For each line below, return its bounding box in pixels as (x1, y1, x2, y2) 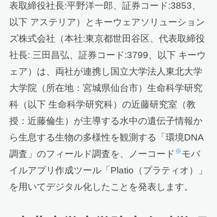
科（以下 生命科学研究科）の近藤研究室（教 (9, 99, 196, 110)
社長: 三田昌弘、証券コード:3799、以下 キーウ (9, 50, 206, 61)
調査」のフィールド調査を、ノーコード (9, 149, 175, 159)
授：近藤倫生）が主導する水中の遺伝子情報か (9, 116, 203, 126)
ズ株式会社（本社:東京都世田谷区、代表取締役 (9, 33, 205, 44)
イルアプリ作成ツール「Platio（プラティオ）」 (9, 165, 208, 176)
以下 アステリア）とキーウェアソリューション (9, 17, 205, 28)
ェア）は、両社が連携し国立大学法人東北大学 (9, 66, 203, 77)
